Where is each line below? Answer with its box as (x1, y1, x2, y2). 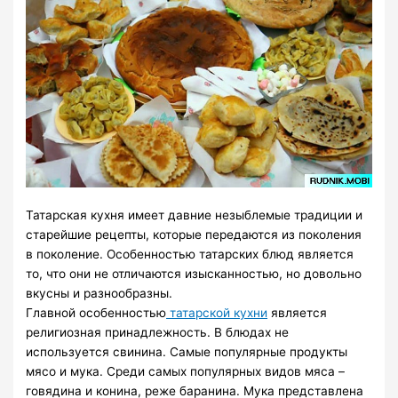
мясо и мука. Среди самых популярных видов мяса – (26, 363, 346, 378)
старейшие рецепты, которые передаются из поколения (26, 227, 362, 242)
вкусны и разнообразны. (26, 285, 173, 300)
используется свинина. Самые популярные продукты (26, 344, 348, 359)
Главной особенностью (26, 305, 167, 320)
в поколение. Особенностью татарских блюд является (26, 246, 354, 261)
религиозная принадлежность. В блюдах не (26, 324, 290, 339)
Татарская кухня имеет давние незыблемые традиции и (26, 207, 363, 222)
